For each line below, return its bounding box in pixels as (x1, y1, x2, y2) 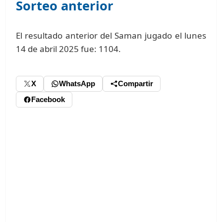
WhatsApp (59, 79, 96, 88)
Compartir (118, 79, 154, 88)
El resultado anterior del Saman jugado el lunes (16, 29, 206, 41)
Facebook (31, 95, 65, 104)
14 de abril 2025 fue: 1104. (16, 43, 121, 55)
